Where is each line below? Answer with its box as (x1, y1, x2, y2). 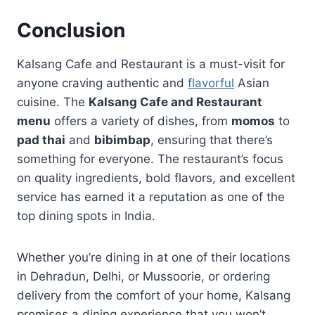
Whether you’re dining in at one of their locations (17, 250, 290, 264)
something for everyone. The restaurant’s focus (17, 151, 283, 166)
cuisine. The (17, 94, 89, 109)
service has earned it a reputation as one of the (17, 189, 285, 204)
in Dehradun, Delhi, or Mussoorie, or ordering (17, 269, 270, 283)
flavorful (188, 75, 234, 90)
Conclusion (17, 18, 125, 42)
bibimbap (94, 132, 150, 147)
